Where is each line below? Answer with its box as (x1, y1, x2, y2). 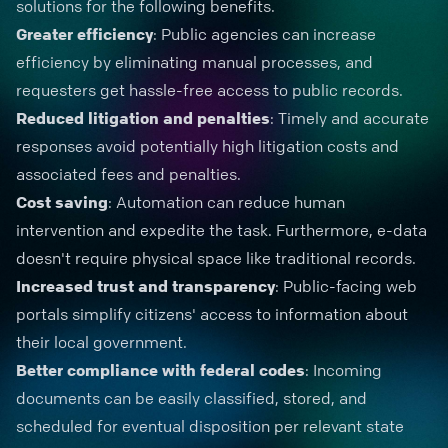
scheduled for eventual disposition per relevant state (16, 416, 404, 436)
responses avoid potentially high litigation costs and (16, 136, 399, 156)
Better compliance (16, 360, 158, 380)
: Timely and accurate (270, 108, 429, 128)
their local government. (16, 332, 187, 352)
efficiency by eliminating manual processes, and (16, 52, 373, 72)
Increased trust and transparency (16, 276, 275, 296)
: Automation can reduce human (108, 192, 345, 212)
